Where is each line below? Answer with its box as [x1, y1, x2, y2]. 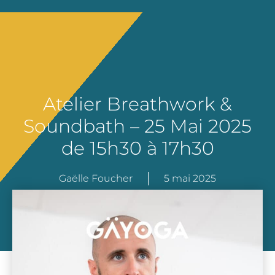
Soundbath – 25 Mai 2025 [23, 114, 252, 137]
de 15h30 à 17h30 [61, 136, 214, 160]
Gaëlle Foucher [59, 172, 133, 184]
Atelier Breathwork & [43, 92, 232, 115]
